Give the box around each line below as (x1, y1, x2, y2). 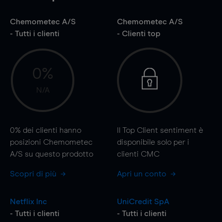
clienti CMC (116, 150, 160, 158)
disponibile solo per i (116, 138, 189, 146)
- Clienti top (116, 29, 161, 38)
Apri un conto (116, 169, 168, 178)
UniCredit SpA (116, 197, 169, 206)
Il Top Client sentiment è (116, 126, 203, 134)
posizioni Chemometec (10, 138, 93, 146)
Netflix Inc (10, 197, 47, 206)
